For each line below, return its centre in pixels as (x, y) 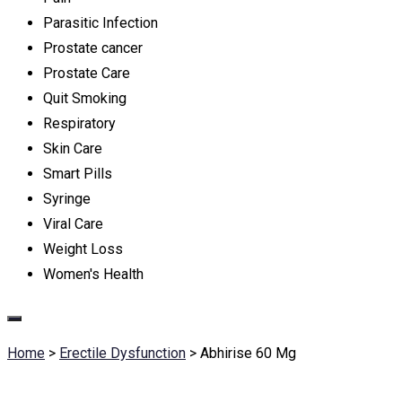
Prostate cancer (93, 48)
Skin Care (73, 149)
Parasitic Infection (100, 23)
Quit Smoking (85, 98)
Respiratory (79, 123)
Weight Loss (83, 249)
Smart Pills (78, 174)
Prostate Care (87, 73)
